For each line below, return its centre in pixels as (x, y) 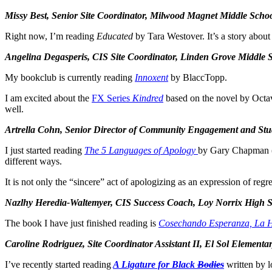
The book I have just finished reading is (82, 223)
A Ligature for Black (155, 264)
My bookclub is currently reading (70, 77)
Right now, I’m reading (51, 36)
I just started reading (45, 150)
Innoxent (151, 77)
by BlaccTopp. (198, 77)
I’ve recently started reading (58, 264)
